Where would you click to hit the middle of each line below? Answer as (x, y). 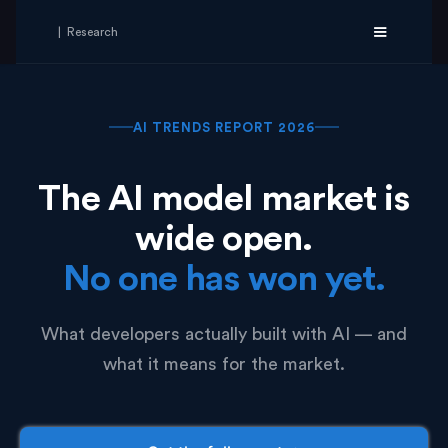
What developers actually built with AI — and (224, 333)
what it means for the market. (224, 363)
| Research (88, 31)
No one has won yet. (224, 278)
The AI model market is (224, 198)
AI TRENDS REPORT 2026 (224, 127)
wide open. (224, 238)
